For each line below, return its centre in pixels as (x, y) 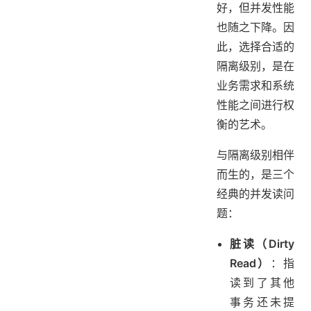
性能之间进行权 (255, 105)
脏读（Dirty (262, 244)
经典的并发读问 (255, 194)
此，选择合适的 (255, 47)
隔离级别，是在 (255, 66)
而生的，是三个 (255, 175)
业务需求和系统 (255, 86)
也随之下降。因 (255, 27)
